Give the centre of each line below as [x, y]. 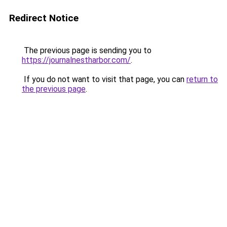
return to [202, 79]
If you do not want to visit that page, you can [104, 79]
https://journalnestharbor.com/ [76, 60]
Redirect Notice [44, 18]
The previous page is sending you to [87, 50]
